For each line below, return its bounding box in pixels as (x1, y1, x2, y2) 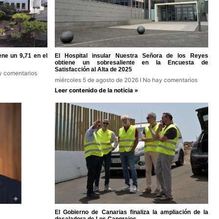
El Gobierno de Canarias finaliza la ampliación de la (55, 209, 208, 216)
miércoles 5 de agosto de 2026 (55, 76, 140, 84)
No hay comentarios (141, 76, 198, 84)
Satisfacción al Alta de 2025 (55, 66, 132, 73)
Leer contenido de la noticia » (55, 87, 139, 94)
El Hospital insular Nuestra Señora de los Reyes (55, 52, 208, 60)
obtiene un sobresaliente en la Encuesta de (55, 59, 208, 66)
